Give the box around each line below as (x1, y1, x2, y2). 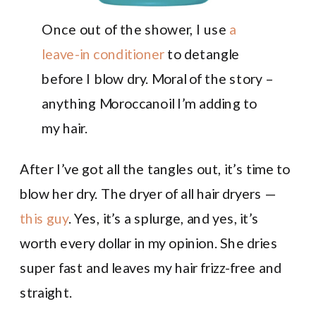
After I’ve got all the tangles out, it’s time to (20, 159, 291, 177)
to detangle (164, 45, 240, 63)
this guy (20, 209, 68, 226)
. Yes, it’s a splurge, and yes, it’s (68, 209, 259, 226)
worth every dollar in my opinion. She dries (20, 233, 278, 251)
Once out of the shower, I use (42, 20, 230, 38)
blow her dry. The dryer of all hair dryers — (20, 184, 277, 202)
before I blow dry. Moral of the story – (42, 70, 273, 87)
